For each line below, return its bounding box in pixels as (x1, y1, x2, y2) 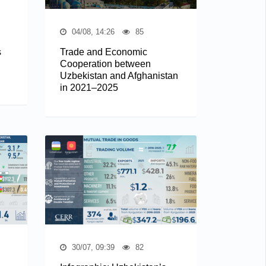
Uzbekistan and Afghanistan (60, 70, 178, 81)
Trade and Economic (60, 46, 147, 57)
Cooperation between (60, 58, 151, 69)
